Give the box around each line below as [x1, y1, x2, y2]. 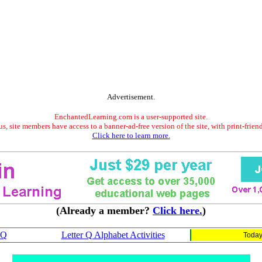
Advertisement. [107, 92, 155, 101]
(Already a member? [56, 205, 153, 216]
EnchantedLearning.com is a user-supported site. [54, 112, 208, 121]
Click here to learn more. [92, 131, 170, 140]
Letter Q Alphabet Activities [61, 230, 165, 240]
